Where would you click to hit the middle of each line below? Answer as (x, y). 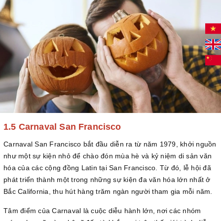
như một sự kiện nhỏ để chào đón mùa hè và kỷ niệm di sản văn (108, 156)
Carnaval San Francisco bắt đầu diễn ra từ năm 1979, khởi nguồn (110, 144)
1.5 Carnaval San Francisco (64, 127)
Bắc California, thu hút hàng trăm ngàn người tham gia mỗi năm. (108, 191)
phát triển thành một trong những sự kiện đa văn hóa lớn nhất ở (107, 179)
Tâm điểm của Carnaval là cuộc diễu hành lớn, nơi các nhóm (102, 210)
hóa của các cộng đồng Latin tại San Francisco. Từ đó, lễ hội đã (107, 167)
